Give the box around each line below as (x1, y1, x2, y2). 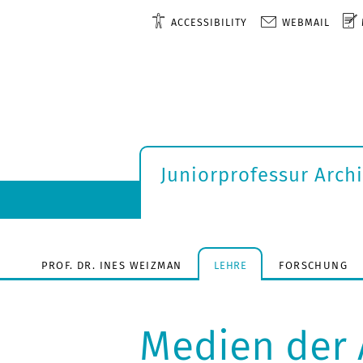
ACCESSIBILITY (170, 16, 247, 28)
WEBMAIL (281, 16, 330, 28)
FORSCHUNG (279, 258, 348, 271)
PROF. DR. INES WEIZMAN (41, 258, 182, 271)
